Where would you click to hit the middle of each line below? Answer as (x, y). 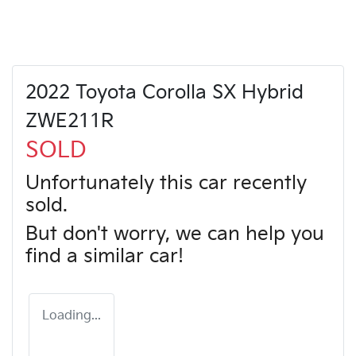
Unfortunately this (112, 183)
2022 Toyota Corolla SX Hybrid (164, 92)
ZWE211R (70, 121)
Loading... (72, 315)
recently (267, 183)
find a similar (87, 256)
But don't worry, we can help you (175, 234)
